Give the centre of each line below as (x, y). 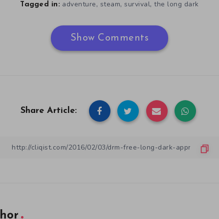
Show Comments (109, 38)
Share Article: (49, 111)
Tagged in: (40, 5)
